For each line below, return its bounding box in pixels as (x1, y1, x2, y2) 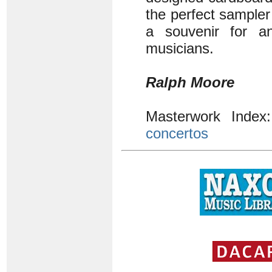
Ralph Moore (146, 74, 234, 90)
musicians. (146, 40, 214, 56)
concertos (146, 125, 208, 141)
